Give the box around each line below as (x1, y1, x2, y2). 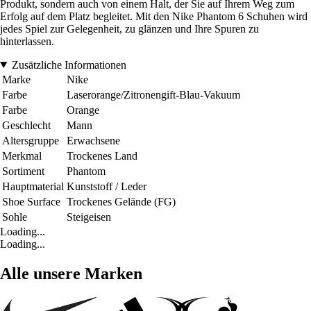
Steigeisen (67, 210, 111, 223)
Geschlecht (2, 119, 51, 131)
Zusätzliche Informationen (11, 58, 126, 71)
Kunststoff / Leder (67, 180, 146, 192)
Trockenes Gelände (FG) (67, 195, 176, 208)
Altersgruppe (2, 134, 59, 146)
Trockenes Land (67, 149, 137, 162)
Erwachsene (67, 134, 120, 146)
